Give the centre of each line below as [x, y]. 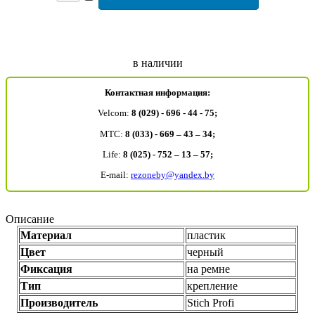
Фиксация [48, 269]
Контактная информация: [157, 93]
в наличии [157, 63]
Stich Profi [211, 302]
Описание [30, 219]
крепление [212, 285]
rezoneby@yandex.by [173, 175]
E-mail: [116, 175]
